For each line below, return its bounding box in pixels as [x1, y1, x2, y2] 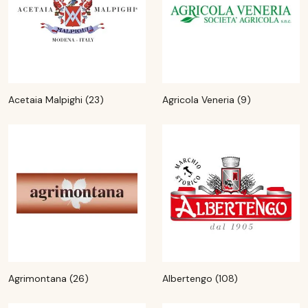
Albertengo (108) [162, 272, 238, 285]
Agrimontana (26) [8, 272, 89, 285]
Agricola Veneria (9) [162, 93, 251, 106]
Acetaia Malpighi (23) [8, 93, 104, 106]
